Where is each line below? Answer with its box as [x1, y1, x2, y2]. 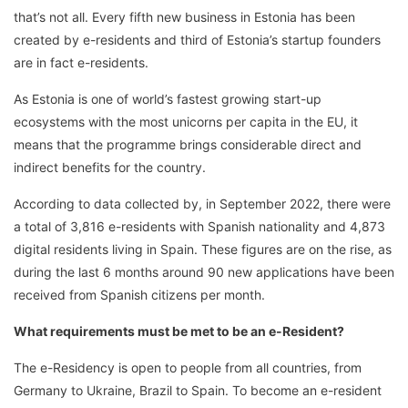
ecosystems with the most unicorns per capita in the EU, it [14, 113, 358, 129]
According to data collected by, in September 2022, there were [14, 195, 391, 211]
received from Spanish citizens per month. [14, 286, 265, 302]
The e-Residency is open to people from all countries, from [14, 359, 362, 375]
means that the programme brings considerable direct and [14, 136, 362, 152]
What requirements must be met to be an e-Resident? [14, 322, 344, 339]
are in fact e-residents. [14, 54, 148, 70]
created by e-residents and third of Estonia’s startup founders [14, 31, 381, 47]
